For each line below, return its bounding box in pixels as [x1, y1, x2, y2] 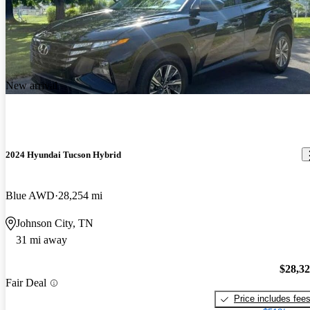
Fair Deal [6, 277, 46, 289]
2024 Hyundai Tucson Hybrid [6, 149, 121, 160]
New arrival [6, 79, 57, 91]
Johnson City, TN [16, 217, 93, 229]
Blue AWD [6, 189, 55, 201]
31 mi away [16, 233, 67, 246]
